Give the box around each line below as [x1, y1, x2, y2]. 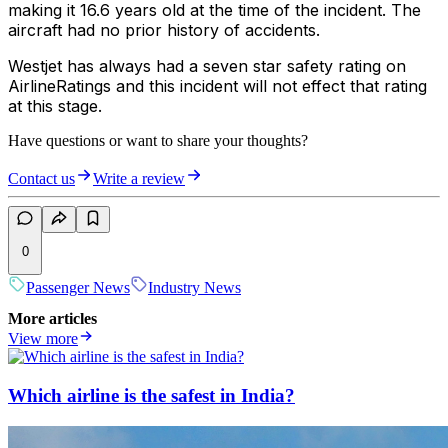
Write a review [93, 170, 185, 188]
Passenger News [26, 278, 130, 296]
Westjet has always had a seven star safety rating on [8, 56, 406, 77]
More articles [8, 310, 97, 328]
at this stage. [8, 96, 102, 117]
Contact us [8, 170, 75, 188]
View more [8, 330, 78, 348]
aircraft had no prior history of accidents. [8, 20, 320, 41]
